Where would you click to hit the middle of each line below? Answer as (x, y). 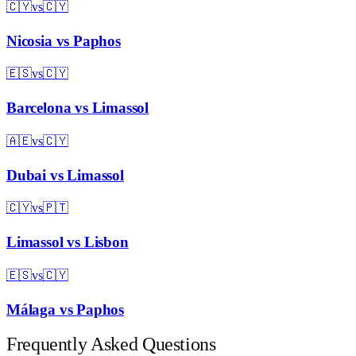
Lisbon (106, 242)
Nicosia (29, 41)
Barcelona (39, 108)
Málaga (31, 309)
